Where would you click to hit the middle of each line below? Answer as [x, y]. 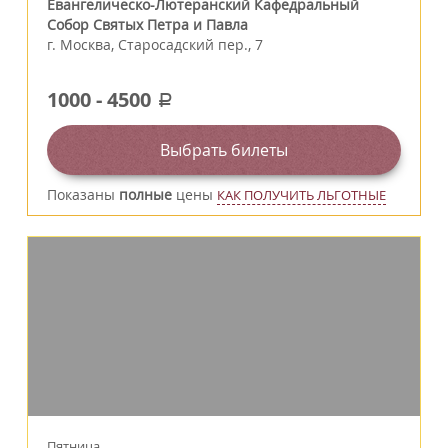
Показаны [83, 195]
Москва [85, 45]
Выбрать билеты [224, 150]
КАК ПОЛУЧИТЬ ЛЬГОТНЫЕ [301, 195]
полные [145, 195]
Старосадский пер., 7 [190, 45]
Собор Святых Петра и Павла [147, 25]
